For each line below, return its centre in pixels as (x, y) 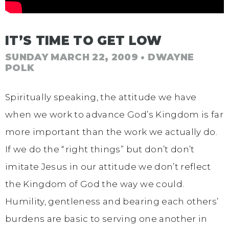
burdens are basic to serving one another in (106, 219)
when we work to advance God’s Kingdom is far (114, 114)
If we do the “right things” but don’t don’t (100, 149)
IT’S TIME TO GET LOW (84, 40)
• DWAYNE (166, 58)
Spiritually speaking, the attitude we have (101, 97)
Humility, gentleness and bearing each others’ (112, 201)
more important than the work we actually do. (111, 132)
